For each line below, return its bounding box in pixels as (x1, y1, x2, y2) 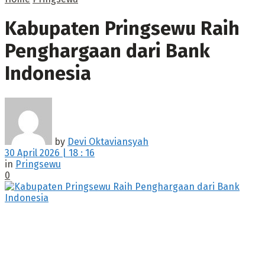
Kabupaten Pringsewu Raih (5, 17, 240, 40)
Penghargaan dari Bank (5, 40, 210, 63)
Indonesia (5, 62, 91, 85)
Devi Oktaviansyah (67, 135, 148, 147)
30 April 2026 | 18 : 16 (5, 147, 95, 159)
